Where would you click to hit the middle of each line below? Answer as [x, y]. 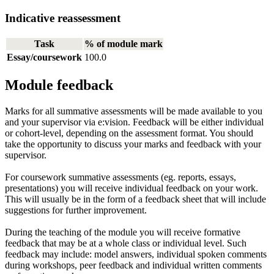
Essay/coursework [44, 57]
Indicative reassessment [63, 18]
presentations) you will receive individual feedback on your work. [131, 188]
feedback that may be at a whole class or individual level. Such [126, 243]
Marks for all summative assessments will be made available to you [134, 111]
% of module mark [124, 43]
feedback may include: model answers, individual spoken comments [136, 254]
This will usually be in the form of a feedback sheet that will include [135, 199]
